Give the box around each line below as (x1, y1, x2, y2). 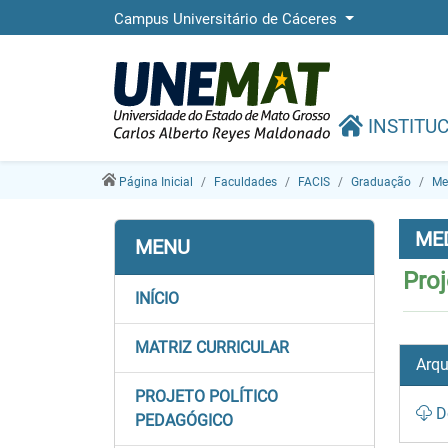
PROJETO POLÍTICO (135, 387, 278, 406)
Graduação (350, 175, 411, 189)
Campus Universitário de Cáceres (114, 10, 341, 28)
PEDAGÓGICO (135, 411, 233, 430)
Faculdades (213, 175, 277, 189)
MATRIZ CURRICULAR (135, 338, 289, 357)
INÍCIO (135, 289, 179, 308)
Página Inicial (118, 175, 193, 189)
